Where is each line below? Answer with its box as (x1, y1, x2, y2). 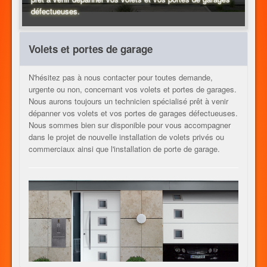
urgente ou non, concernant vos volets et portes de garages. (29, 83, 237, 95)
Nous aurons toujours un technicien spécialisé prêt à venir (29, 95, 228, 107)
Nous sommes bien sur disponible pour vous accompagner (29, 119, 231, 131)
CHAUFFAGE (10, 29, 70, 42)
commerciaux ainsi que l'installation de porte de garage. (29, 142, 220, 154)
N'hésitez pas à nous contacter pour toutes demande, (29, 71, 213, 83)
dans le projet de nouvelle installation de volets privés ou (29, 131, 224, 142)
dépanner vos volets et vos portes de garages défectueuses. (29, 107, 238, 119)
